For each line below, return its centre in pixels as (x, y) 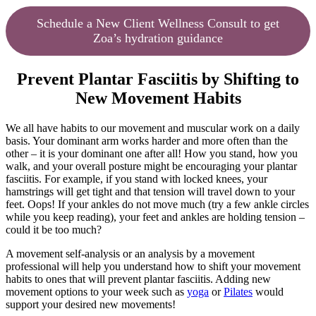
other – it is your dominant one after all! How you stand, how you (152, 154)
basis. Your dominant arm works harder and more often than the (147, 141)
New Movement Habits (158, 98)
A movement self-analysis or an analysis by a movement (130, 254)
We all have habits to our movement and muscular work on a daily (153, 128)
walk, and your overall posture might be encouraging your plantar (151, 166)
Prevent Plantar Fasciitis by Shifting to (158, 79)
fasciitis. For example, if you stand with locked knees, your (136, 179)
